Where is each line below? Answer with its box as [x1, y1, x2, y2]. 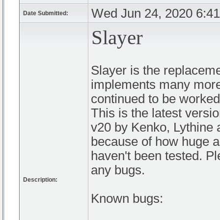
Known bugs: [91, 192, 163, 205]
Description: [23, 176, 57, 183]
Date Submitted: [23, 10, 68, 17]
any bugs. [91, 163, 145, 177]
